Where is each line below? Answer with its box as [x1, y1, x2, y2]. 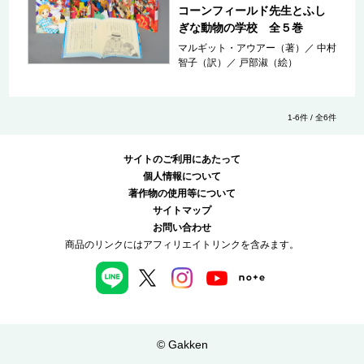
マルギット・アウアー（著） [178, 42, 305, 54]
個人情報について [143, 170, 221, 182]
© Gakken [156, 337, 208, 351]
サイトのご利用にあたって [123, 153, 240, 165]
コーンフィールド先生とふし [178, 4, 327, 18]
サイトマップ [153, 204, 211, 216]
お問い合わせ [153, 221, 211, 233]
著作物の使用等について [128, 187, 236, 199]
